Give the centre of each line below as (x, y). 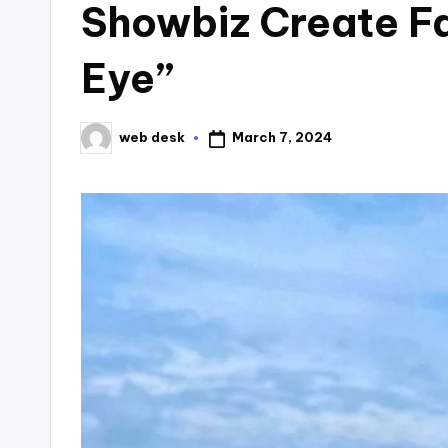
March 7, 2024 (281, 137)
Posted (105, 143)
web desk (152, 137)
